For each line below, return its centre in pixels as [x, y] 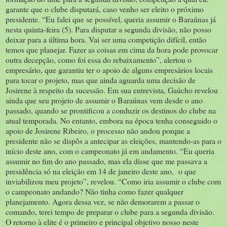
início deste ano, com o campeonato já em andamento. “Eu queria [110, 150]
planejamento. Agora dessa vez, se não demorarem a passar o [103, 201]
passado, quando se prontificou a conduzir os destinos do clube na [111, 110]
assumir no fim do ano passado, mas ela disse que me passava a [106, 161]
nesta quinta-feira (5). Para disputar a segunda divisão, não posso [108, 29]
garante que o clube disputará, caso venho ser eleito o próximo [105, 9]
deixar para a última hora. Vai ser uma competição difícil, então [106, 39]
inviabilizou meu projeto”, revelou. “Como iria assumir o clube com [113, 181]
